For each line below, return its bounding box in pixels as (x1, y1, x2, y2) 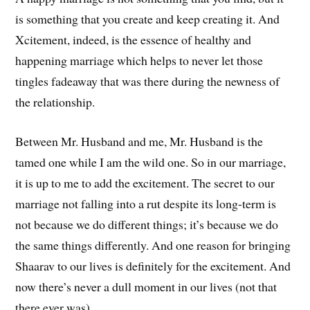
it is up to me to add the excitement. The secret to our (15, 174, 275, 191)
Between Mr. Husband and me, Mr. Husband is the (15, 133, 264, 149)
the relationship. (15, 93, 95, 111)
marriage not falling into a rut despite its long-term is (15, 195, 277, 212)
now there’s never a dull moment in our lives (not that (15, 278, 277, 295)
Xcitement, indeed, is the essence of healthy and (15, 31, 252, 48)
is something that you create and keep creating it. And (15, 10, 280, 28)
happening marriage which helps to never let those (15, 52, 264, 69)
